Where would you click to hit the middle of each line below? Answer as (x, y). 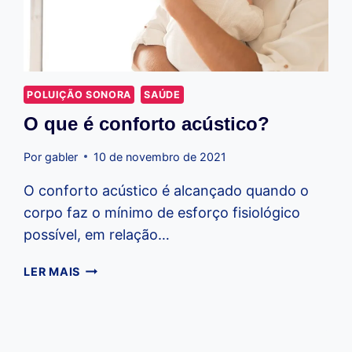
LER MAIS (52, 271)
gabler (61, 156)
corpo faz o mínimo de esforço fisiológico (162, 212)
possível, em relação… (97, 234)
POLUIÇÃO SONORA (79, 95)
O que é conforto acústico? (147, 124)
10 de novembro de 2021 (159, 156)
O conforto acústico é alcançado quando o (167, 190)
